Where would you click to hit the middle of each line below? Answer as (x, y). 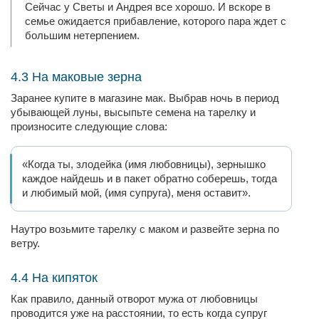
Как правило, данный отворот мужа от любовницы (134, 299)
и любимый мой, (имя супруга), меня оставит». (136, 193)
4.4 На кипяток (54, 278)
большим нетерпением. (84, 35)
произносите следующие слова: (89, 126)
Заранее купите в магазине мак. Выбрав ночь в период (145, 98)
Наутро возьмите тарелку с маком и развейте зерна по (145, 229)
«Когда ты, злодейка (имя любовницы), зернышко (144, 164)
